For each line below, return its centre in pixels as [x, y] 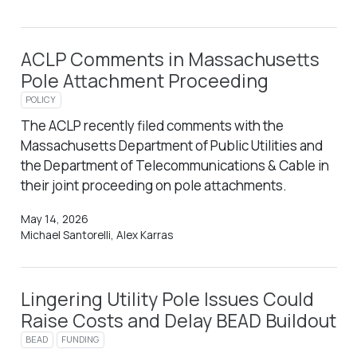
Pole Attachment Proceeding [144, 80]
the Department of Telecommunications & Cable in [175, 165]
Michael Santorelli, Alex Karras [96, 235]
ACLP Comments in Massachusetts [170, 59]
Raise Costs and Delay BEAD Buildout [178, 320]
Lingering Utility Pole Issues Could [167, 299]
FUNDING [80, 339]
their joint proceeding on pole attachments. [153, 185]
